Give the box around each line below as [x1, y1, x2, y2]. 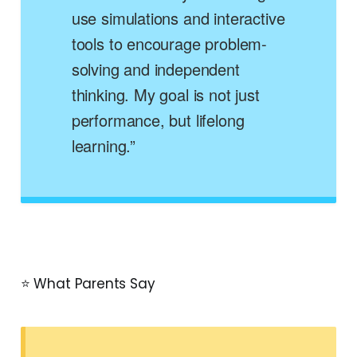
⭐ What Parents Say [20, 274, 155, 294]
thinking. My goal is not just [71, 83, 260, 107]
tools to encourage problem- [71, 32, 268, 56]
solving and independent [71, 57, 240, 81]
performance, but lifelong [71, 108, 245, 132]
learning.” [71, 134, 136, 158]
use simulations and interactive [71, 6, 285, 30]
